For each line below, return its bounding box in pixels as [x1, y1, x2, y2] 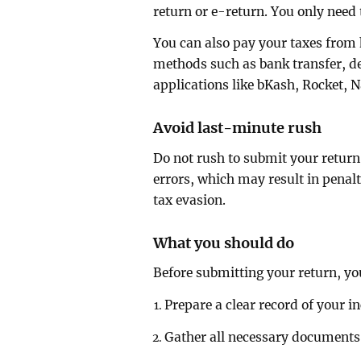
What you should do [153, 233, 295, 252]
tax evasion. [153, 192, 226, 208]
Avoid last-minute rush [153, 118, 322, 138]
